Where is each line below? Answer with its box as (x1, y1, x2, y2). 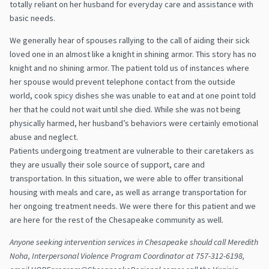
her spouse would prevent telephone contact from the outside (10, 76, 235, 87)
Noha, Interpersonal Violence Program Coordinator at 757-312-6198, (10, 250, 244, 261)
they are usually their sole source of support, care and (10, 159, 205, 170)
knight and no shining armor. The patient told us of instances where (10, 62, 249, 73)
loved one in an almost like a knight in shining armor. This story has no (10, 48, 256, 59)
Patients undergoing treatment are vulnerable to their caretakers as (10, 145, 254, 156)
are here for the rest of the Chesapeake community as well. (10, 214, 223, 225)
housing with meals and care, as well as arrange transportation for (10, 186, 247, 198)
